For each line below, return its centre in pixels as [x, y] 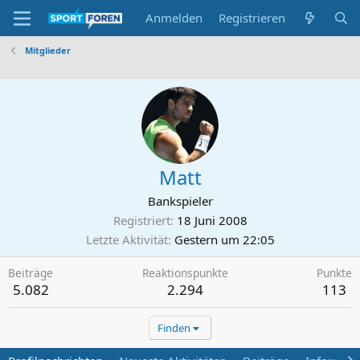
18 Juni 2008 [212, 220]
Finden [174, 328]
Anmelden [174, 18]
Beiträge [31, 273]
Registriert [141, 220]
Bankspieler [180, 201]
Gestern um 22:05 [224, 239]
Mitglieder [47, 50]
